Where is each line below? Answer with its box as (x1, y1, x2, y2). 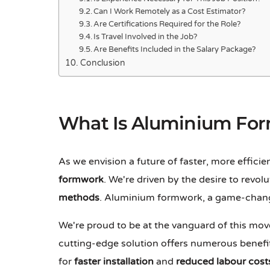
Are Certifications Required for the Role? (93, 19, 241, 30)
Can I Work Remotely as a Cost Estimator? (93, 7, 246, 17)
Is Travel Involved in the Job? (93, 32, 198, 42)
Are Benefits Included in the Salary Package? (93, 45, 256, 55)
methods (58, 192, 99, 204)
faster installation (74, 256, 154, 268)
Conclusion (80, 58, 125, 69)
